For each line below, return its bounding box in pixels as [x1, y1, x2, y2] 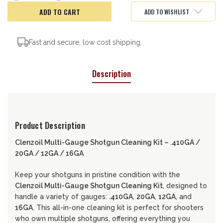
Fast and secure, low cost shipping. [29, 38, 142, 46]
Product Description [15, 119, 85, 132]
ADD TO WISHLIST [144, 7, 189, 16]
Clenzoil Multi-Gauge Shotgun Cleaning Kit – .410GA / [15, 138, 200, 147]
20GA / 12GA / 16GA [15, 149, 84, 158]
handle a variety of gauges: [15, 193, 109, 201]
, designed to [163, 182, 207, 190]
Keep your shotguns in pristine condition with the [15, 171, 180, 179]
